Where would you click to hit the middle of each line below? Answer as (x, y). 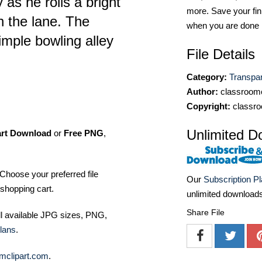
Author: (202, 92)
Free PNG (84, 133)
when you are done (223, 25)
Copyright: (208, 106)
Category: (207, 77)
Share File (206, 213)
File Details (221, 54)
